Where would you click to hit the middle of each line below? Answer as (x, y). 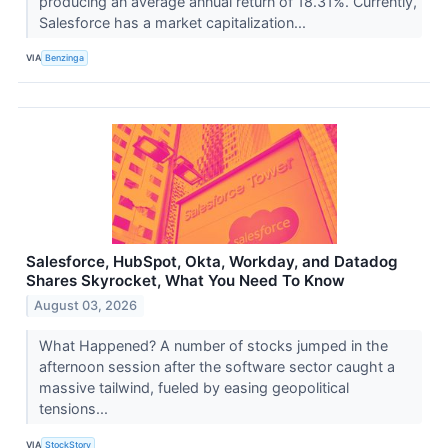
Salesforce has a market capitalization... (174, 22)
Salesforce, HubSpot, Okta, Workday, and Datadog (212, 261)
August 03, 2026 (86, 306)
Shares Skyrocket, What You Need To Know (185, 280)
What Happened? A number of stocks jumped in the (213, 346)
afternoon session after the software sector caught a (216, 367)
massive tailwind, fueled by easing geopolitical (193, 388)
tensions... (75, 409)
